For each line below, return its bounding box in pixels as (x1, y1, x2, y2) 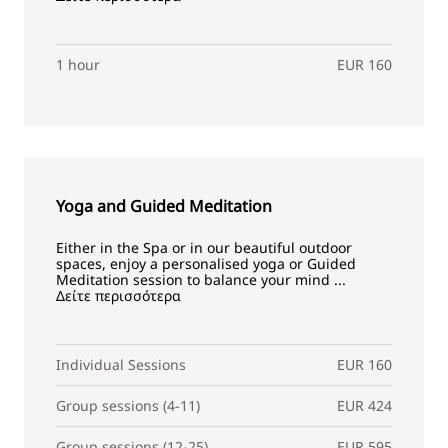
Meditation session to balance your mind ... (55, 270, 346, 289)
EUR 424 (336, 396, 392, 415)
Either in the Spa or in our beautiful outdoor (55, 238, 352, 257)
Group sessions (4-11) (55, 396, 200, 415)
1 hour (55, 55, 100, 74)
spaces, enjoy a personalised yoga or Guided (55, 254, 356, 273)
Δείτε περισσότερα (55, 286, 181, 305)
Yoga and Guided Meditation (55, 195, 272, 217)
